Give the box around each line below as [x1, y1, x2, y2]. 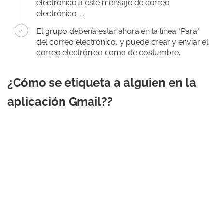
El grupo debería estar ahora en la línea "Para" [36, 27, 200, 36]
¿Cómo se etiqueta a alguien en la [7, 76, 196, 90]
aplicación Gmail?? [7, 94, 113, 108]
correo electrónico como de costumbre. [36, 48, 180, 57]
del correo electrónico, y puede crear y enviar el [36, 37, 208, 46]
